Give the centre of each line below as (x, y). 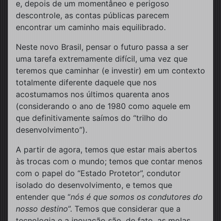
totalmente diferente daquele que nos (86, 82)
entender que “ (43, 197)
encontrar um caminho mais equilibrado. (91, 27)
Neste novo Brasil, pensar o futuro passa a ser (102, 47)
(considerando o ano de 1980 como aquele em (103, 106)
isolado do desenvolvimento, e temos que (94, 185)
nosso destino (42, 208)
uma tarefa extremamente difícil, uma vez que (102, 58)
